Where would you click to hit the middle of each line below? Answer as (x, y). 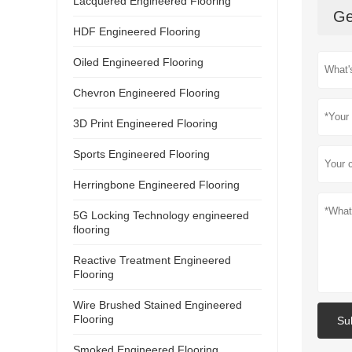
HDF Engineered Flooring (137, 31)
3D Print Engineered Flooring (145, 123)
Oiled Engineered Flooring (138, 62)
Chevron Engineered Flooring (147, 92)
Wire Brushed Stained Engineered (158, 304)
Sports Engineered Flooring (141, 154)
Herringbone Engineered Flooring (156, 184)
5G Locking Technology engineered (161, 215)
